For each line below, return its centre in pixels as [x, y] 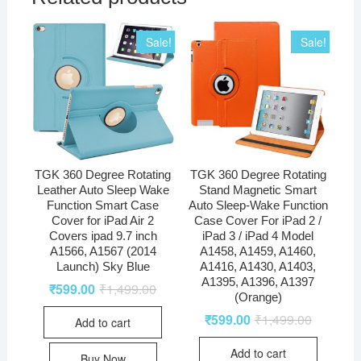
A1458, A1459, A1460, [258, 251]
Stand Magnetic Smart [258, 189]
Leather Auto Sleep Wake [103, 189]
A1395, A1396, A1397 [258, 281]
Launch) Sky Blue [103, 266]
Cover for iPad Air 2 [103, 220]
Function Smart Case [103, 205]
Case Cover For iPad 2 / [258, 220]
